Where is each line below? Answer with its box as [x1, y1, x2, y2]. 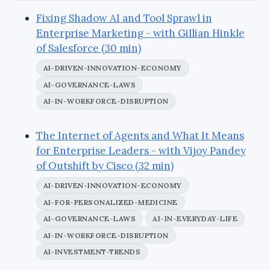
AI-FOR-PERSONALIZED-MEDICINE [43, 197, 178, 207]
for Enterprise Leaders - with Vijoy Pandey [36, 143, 246, 157]
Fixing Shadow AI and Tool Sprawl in [36, 11, 212, 25]
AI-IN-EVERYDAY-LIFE [152, 214, 238, 224]
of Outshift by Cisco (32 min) [36, 159, 174, 172]
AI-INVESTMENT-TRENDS [43, 247, 141, 257]
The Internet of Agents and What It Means [36, 128, 244, 142]
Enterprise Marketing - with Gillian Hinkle [36, 27, 245, 40]
